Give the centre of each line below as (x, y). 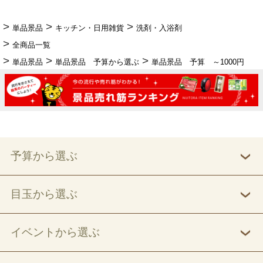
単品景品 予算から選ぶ (97, 62)
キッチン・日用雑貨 (90, 28)
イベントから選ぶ (55, 232)
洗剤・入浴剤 (159, 28)
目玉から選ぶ (44, 194)
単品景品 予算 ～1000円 (198, 62)
